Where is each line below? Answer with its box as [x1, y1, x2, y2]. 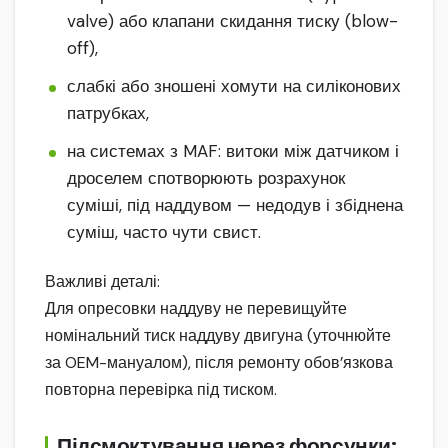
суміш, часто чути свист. [67, 221, 261, 244]
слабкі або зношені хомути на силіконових [67, 75, 401, 98]
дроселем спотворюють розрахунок [67, 167, 345, 190]
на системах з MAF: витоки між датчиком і [67, 140, 399, 163]
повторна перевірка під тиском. [45, 379, 277, 401]
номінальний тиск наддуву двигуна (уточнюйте [45, 325, 391, 347]
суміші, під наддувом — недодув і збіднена [67, 194, 403, 217]
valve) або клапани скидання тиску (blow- [67, 10, 398, 33]
